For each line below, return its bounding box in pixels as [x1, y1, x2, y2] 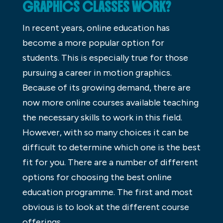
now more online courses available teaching [22, 97, 199, 108]
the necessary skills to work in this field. [22, 111, 182, 123]
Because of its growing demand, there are [22, 82, 191, 93]
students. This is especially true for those [22, 52, 188, 63]
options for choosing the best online [22, 171, 172, 183]
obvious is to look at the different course [22, 201, 189, 213]
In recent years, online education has [22, 22, 170, 33]
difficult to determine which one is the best [22, 141, 201, 153]
